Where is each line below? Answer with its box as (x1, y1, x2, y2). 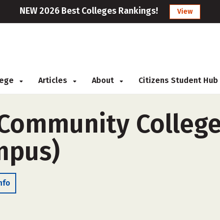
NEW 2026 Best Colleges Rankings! (20, 5, 158, 16)
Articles (38, 76, 69, 85)
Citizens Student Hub (138, 76, 218, 85)
